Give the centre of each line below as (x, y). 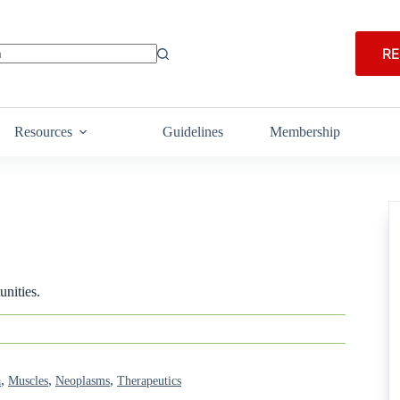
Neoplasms (83, 380)
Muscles (28, 380)
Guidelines (192, 132)
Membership (305, 132)
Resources (44, 132)
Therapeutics (149, 380)
